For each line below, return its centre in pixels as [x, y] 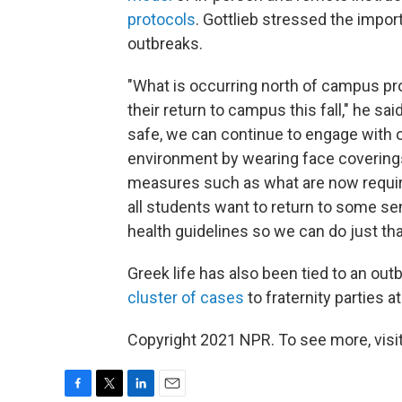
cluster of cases [186, 297]
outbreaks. [165, 43]
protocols [162, 19]
